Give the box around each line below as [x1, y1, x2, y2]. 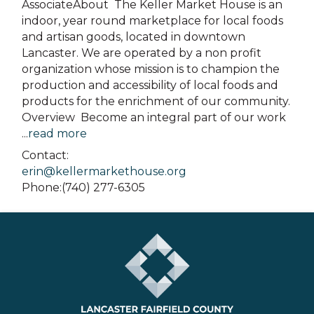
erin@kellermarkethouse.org [22, 165, 186, 179]
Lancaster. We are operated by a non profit [22, 46, 261, 60]
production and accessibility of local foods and [22, 78, 278, 93]
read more [28, 127, 87, 141]
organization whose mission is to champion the [22, 62, 280, 76]
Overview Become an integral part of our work [22, 111, 286, 125]
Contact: [22, 149, 69, 163]
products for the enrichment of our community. [22, 95, 290, 109]
